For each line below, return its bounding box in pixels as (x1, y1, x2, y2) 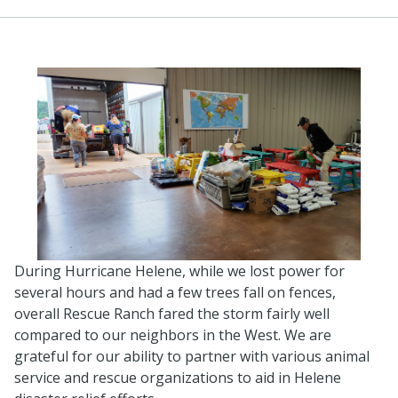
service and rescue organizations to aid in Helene (14, 367, 341, 387)
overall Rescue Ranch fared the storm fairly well (14, 303, 330, 323)
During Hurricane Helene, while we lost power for (14, 260, 345, 281)
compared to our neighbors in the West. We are (14, 324, 331, 345)
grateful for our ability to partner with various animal (14, 346, 370, 366)
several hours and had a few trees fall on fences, (14, 282, 336, 302)
